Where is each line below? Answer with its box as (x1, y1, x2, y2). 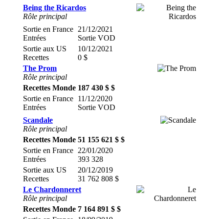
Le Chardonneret (23, 185, 81, 194)
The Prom (23, 64, 57, 72)
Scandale (23, 116, 53, 124)
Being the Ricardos (23, 3, 86, 12)
